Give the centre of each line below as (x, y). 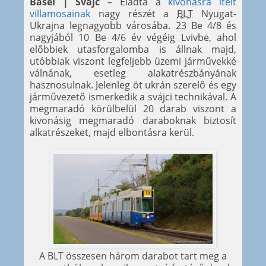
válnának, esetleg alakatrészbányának (133, 73)
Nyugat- (215, 14)
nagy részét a (134, 14)
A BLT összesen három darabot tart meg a (133, 256)
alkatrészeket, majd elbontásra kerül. (112, 133)
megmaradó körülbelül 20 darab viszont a (133, 109)
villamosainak (60, 14)
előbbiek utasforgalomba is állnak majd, (133, 50)
